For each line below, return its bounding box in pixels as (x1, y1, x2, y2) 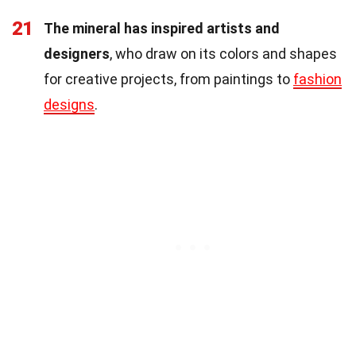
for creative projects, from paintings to (44, 70, 293, 87)
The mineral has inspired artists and (44, 19, 280, 37)
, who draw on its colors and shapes (110, 44, 337, 62)
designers (44, 44, 110, 62)
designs (44, 95, 95, 113)
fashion (293, 70, 342, 87)
